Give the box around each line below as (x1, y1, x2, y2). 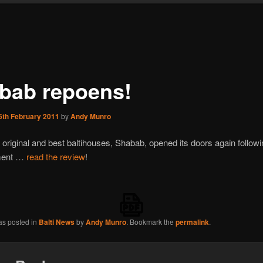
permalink (175, 217, 209, 228)
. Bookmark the (126, 217, 176, 227)
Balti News (38, 217, 75, 228)
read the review (26, 150, 85, 163)
